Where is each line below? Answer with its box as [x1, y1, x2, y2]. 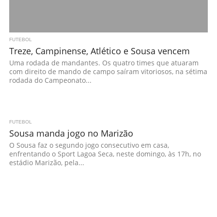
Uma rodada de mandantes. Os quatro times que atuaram [9, 58, 199, 67]
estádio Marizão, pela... [9, 158, 84, 167]
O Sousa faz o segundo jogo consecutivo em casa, [9, 140, 169, 150]
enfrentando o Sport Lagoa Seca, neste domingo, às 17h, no [9, 149, 201, 158]
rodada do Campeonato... [9, 76, 92, 85]
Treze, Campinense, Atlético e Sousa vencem [9, 45, 190, 57]
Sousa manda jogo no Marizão [9, 127, 133, 139]
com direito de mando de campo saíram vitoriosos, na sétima [9, 67, 207, 76]
